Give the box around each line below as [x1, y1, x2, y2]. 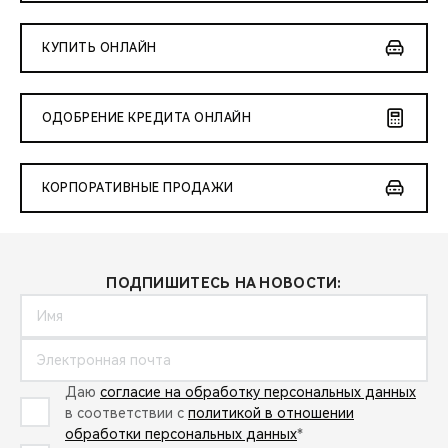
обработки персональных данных [65, 425, 297, 442]
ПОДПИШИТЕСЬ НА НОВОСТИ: [106, 274, 342, 291]
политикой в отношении [188, 404, 354, 421]
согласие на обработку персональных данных [100, 383, 416, 400]
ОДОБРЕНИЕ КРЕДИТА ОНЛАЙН [42, 110, 251, 125]
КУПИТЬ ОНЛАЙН [42, 40, 157, 55]
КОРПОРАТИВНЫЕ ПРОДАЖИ [42, 180, 234, 195]
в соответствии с [65, 404, 188, 421]
